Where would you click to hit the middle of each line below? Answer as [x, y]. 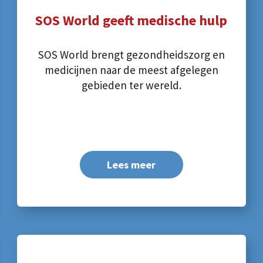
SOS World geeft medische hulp [131, 21]
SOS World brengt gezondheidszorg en [131, 54]
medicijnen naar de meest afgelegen [131, 70]
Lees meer [131, 165]
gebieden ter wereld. [131, 85]
